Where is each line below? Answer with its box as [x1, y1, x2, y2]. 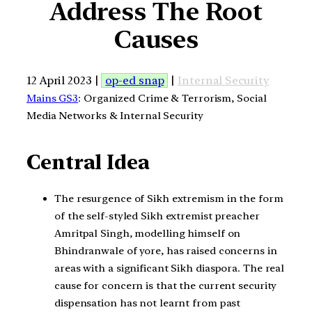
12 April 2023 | [26, 73, 102, 87]
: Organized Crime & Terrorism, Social [78, 91, 267, 104]
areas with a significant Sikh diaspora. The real [54, 261, 285, 274]
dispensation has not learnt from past [54, 296, 241, 309]
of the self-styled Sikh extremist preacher [54, 209, 260, 222]
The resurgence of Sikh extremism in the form [54, 192, 283, 205]
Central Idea [26, 150, 150, 175]
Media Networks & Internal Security [26, 109, 203, 122]
